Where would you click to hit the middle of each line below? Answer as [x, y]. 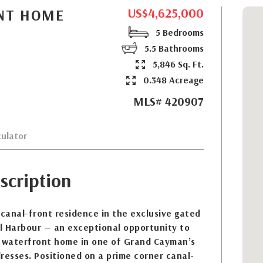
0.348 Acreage [172, 80]
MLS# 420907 [168, 101]
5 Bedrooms [178, 32]
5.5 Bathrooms [173, 48]
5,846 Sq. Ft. [177, 64]
